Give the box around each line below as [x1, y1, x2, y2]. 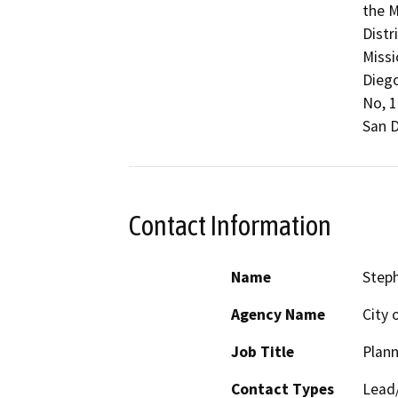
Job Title [231, 342, 294, 362]
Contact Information [129, 209, 331, 242]
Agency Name [231, 305, 325, 325]
